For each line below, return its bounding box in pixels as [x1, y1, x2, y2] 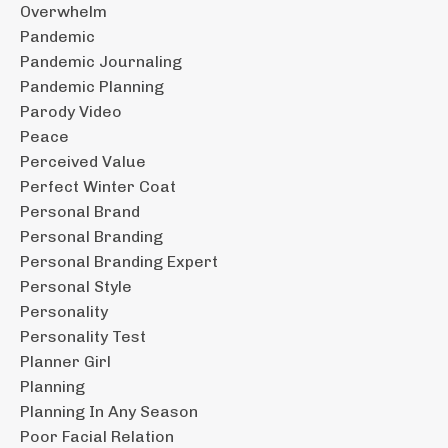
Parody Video [20, 101, 122, 121]
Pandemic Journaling [20, 51, 182, 71]
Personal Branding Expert [20, 251, 218, 271]
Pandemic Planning [20, 76, 164, 96]
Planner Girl [20, 351, 111, 371]
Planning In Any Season [20, 401, 198, 421]
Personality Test [20, 326, 146, 346]
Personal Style [20, 276, 132, 296]
